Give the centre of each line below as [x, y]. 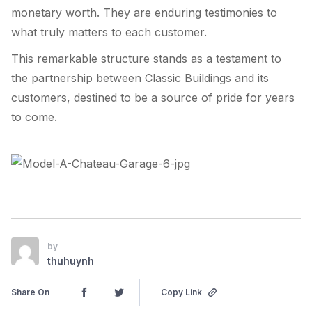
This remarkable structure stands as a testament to [146, 58]
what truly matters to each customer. [109, 32]
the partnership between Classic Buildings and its [140, 78]
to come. [34, 117]
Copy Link [181, 292]
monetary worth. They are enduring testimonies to [144, 12]
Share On [30, 292]
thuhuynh [71, 260]
